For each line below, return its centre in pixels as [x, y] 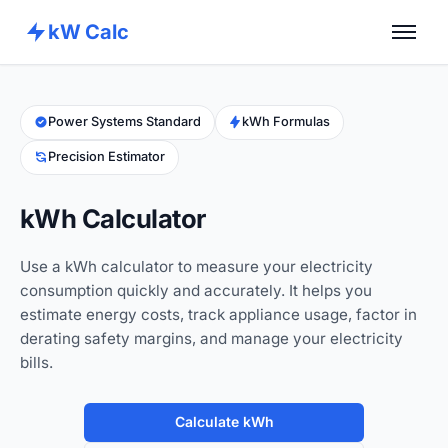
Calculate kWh [224, 422]
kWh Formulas [286, 122]
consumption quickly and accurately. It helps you [196, 290]
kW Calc [88, 32]
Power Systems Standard [124, 122]
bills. [36, 362]
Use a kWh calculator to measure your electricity [196, 266]
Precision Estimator [106, 157]
